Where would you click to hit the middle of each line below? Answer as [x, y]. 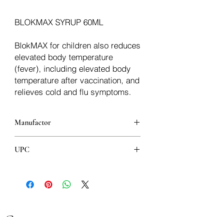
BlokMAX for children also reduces [77, 45]
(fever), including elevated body [73, 69]
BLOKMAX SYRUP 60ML [59, 22]
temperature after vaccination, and [77, 80]
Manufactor [33, 123]
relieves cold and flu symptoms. [73, 92]
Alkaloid [28, 141]
